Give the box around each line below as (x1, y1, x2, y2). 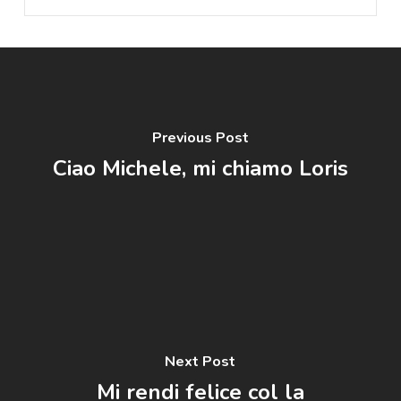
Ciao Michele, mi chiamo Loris (52, 154, 348, 183)
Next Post (165, 352, 236, 371)
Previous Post (151, 128, 249, 148)
